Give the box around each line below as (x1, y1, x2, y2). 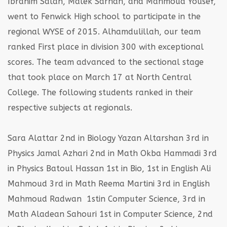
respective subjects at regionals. (8, 102, 132, 112)
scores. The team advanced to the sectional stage (8, 57, 204, 67)
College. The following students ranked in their (8, 87, 193, 97)
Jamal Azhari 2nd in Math (34, 148, 138, 158)
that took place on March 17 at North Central (8, 72, 192, 82)
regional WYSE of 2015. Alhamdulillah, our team (8, 26, 201, 36)
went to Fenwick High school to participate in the (8, 11, 201, 21)
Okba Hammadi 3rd (138, 148, 217, 158)
